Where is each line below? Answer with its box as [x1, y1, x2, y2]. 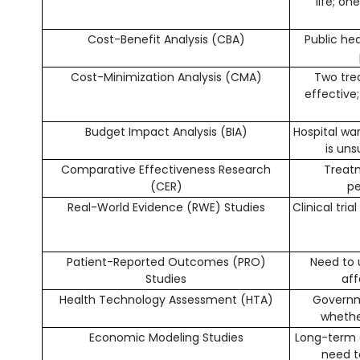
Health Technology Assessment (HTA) [59, 292, 273, 308]
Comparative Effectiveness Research [61, 162, 271, 178]
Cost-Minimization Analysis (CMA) [70, 69, 262, 85]
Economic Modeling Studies [88, 329, 243, 346]
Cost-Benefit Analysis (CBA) [87, 31, 245, 47]
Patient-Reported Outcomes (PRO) [66, 254, 266, 270]
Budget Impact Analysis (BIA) [84, 124, 247, 140]
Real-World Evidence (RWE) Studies [67, 199, 265, 215]
